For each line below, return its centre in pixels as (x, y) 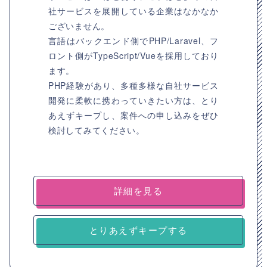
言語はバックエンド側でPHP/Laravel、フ (133, 41)
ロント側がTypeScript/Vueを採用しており (133, 55)
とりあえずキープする (138, 230)
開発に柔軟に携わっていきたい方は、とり (133, 100)
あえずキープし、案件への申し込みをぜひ (133, 115)
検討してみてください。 (97, 130)
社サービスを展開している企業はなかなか (133, 11)
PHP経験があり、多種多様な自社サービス (133, 85)
